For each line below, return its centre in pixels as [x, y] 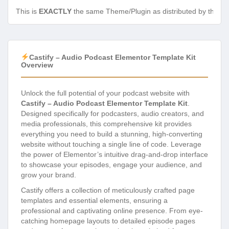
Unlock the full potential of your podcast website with [105, 93]
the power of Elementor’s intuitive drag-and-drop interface [114, 155]
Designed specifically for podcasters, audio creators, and [112, 114]
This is [27, 12]
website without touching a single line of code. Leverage [111, 144]
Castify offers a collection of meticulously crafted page [108, 190]
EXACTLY [55, 12]
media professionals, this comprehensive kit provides [106, 124]
